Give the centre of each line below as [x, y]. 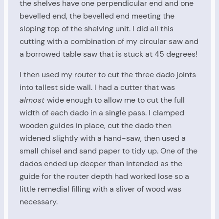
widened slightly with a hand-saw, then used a [103, 138]
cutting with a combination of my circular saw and [109, 41]
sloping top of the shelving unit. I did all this [97, 28]
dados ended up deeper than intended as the [101, 163]
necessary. [39, 201]
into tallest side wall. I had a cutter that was [97, 87]
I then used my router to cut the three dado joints [108, 74]
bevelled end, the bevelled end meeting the [97, 16]
